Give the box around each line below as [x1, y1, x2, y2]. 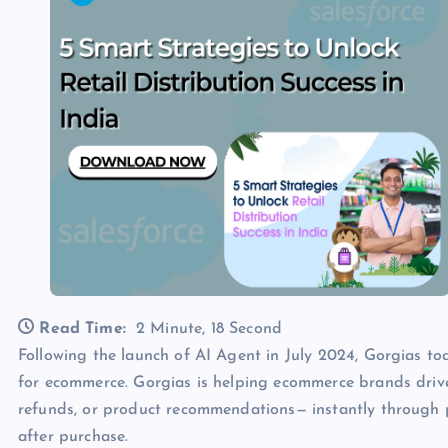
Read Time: [39, 321, 126, 338]
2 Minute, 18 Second [135, 321, 282, 338]
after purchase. [18, 429, 129, 446]
